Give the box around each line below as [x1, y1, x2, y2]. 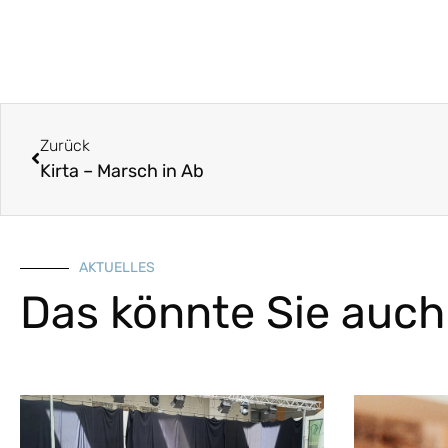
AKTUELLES [79, 259, 155, 277]
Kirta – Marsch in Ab [40, 159, 204, 182]
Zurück [40, 135, 90, 155]
